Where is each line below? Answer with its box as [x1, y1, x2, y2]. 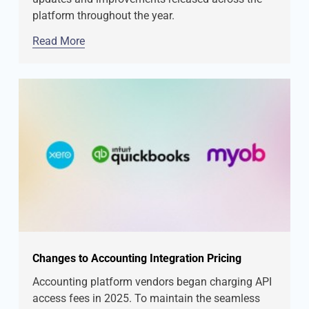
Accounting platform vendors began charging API [32, 275, 272, 289]
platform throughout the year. [32, 9, 175, 23]
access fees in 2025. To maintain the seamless [32, 292, 260, 306]
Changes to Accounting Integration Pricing [32, 252, 241, 266]
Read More [32, 34, 85, 48]
